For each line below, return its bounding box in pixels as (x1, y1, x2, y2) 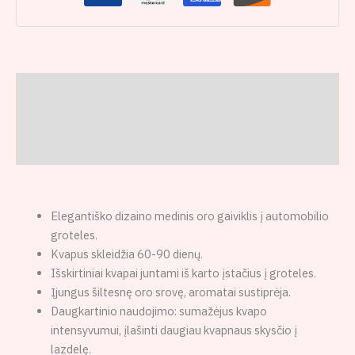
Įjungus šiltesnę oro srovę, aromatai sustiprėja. (50, 284, 291, 300)
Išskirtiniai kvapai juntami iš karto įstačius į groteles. (50, 265, 316, 281)
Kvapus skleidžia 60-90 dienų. (50, 246, 203, 262)
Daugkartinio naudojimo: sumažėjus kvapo (50, 303, 267, 319)
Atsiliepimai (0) (16, 141, 98, 157)
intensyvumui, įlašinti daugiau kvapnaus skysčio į (50, 323, 297, 338)
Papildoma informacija (16, 111, 139, 127)
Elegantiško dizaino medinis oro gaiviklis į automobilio (50, 208, 329, 224)
